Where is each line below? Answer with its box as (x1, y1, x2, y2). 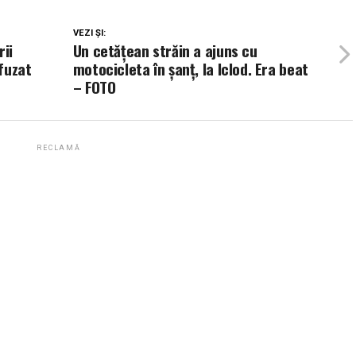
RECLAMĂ (37, 144, 81, 153)
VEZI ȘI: (72, 28, 106, 39)
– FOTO (72, 75, 116, 99)
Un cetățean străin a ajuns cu (72, 39, 257, 63)
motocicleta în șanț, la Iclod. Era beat (72, 57, 308, 81)
